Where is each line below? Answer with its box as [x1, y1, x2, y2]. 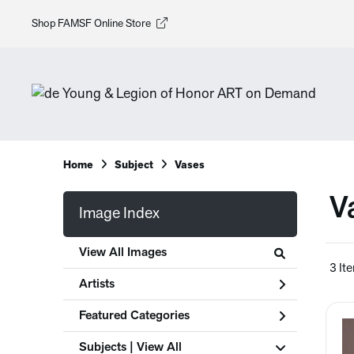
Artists [79, 277, 115, 291]
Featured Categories [79, 309, 190, 322]
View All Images [79, 246, 167, 259]
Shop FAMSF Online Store [32, 17, 151, 30]
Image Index [79, 206, 160, 222]
